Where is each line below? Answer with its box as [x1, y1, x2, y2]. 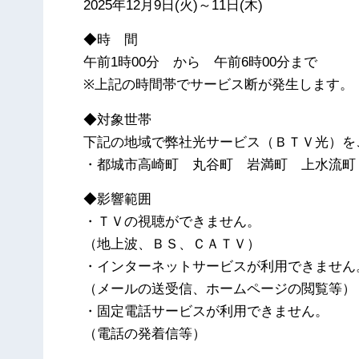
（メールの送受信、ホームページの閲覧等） [83, 280, 357, 296]
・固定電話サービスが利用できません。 [83, 303, 329, 319]
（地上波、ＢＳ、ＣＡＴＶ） [83, 236, 261, 252]
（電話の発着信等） [83, 325, 207, 341]
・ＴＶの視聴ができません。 [83, 213, 261, 229]
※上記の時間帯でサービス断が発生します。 [83, 77, 354, 93]
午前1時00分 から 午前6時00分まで [83, 54, 318, 71]
